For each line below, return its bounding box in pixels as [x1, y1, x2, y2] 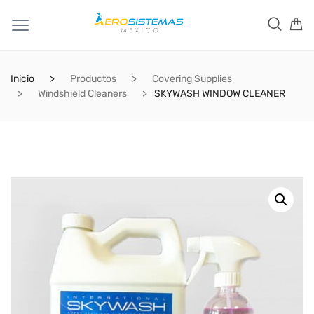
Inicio [11, 73, 34, 85]
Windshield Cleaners [38, 88, 127, 100]
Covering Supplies [152, 73, 232, 85]
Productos [70, 73, 116, 85]
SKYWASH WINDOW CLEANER [154, 88, 285, 100]
